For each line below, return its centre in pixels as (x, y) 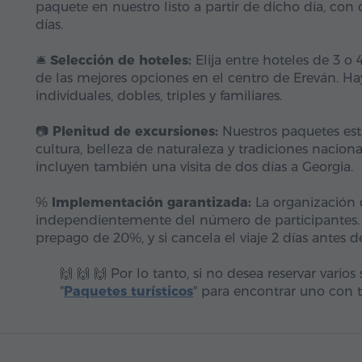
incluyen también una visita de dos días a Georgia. (194, 167)
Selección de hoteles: (121, 60)
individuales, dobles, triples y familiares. (159, 96)
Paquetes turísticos (128, 291)
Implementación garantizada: (152, 202)
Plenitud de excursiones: (135, 131)
